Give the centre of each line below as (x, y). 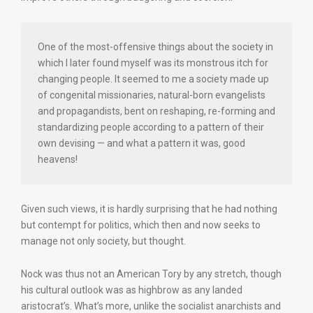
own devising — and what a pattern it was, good (141, 143)
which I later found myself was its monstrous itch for (153, 63)
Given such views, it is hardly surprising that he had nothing (149, 209)
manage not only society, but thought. (103, 241)
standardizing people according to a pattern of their (151, 127)
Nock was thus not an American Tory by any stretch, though (151, 274)
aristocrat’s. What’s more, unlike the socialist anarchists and (151, 306)
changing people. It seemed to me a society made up (153, 79)
